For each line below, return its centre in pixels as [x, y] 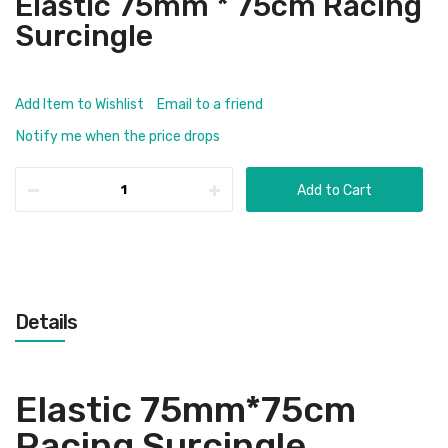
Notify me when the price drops [118, 136]
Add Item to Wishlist [79, 104]
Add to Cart [334, 190]
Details [46, 322]
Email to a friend [210, 104]
